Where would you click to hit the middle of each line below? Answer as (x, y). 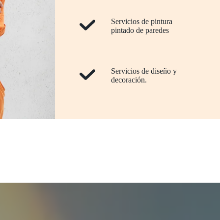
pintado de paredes (140, 30)
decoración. (129, 80)
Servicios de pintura (142, 21)
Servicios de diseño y (144, 71)
